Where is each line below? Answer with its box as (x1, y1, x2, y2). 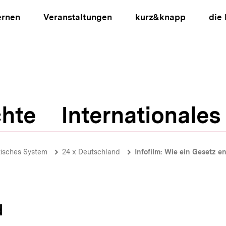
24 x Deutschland (62, 148, 120, 156)
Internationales (61, 101, 220, 129)
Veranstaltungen (43, 12, 112, 22)
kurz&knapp (135, 12, 186, 22)
